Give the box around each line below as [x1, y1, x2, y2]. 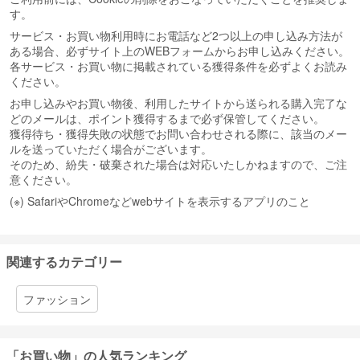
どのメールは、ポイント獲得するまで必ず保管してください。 [10, 110, 325, 127]
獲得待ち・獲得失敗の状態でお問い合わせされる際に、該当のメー [10, 125, 347, 142]
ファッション [23, 291, 91, 308]
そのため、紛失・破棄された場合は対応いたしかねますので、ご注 [10, 156, 347, 173]
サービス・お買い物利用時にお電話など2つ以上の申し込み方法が [10, 27, 342, 44]
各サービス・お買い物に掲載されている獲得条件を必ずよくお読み [10, 58, 347, 75]
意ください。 [10, 171, 77, 188]
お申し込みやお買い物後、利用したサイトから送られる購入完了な [10, 95, 347, 112]
